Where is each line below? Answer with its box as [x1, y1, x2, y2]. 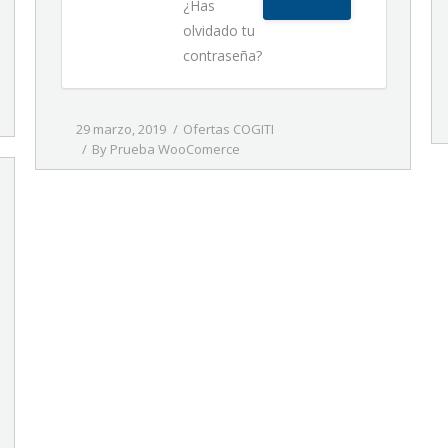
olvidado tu [183, 21, 256, 40]
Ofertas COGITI [183, 120, 274, 138]
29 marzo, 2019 [76, 120, 166, 138]
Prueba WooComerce [110, 140, 240, 158]
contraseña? [183, 46, 263, 65]
